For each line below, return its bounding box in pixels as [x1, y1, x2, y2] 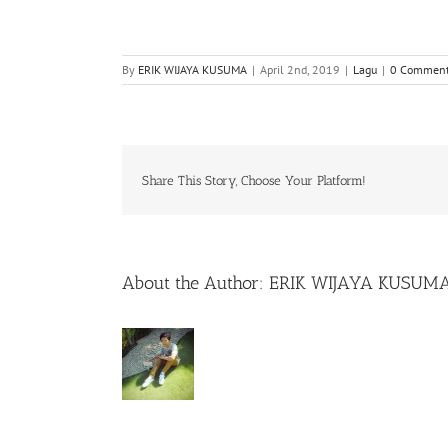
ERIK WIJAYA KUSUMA [138, 62, 247, 78]
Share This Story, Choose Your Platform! [142, 172, 366, 188]
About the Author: [122, 272, 269, 295]
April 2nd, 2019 [260, 62, 340, 78]
